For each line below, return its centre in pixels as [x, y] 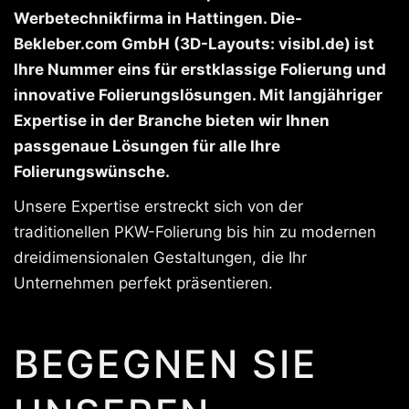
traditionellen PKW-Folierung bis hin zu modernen [195, 232]
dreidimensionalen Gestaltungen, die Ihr [160, 258]
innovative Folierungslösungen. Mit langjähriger [198, 95]
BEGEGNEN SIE [166, 364]
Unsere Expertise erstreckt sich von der [158, 207]
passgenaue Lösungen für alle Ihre [147, 147]
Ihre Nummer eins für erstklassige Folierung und [200, 70]
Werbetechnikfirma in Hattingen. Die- [158, 19]
